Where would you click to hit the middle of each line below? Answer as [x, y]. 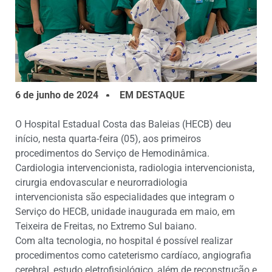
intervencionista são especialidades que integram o [125, 197]
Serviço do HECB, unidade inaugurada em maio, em [125, 212]
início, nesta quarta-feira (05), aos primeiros [108, 139]
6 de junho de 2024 [57, 95]
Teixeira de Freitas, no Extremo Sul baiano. [106, 226]
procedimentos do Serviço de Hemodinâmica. [112, 154]
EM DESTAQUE [152, 95]
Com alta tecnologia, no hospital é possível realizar [124, 241]
